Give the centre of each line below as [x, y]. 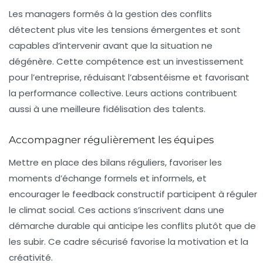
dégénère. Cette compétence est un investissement [126, 62]
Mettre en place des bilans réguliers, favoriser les [115, 163]
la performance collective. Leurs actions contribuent [123, 93]
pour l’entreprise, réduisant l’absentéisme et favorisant [129, 77]
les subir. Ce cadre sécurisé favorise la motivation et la [129, 242]
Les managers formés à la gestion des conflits [110, 14]
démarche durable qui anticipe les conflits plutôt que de [132, 226]
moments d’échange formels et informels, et [108, 178]
